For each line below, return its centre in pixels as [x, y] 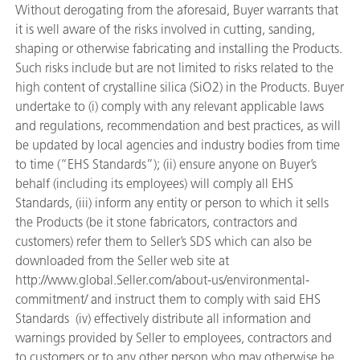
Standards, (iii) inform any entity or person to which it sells [172, 203]
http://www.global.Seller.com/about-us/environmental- [162, 280]
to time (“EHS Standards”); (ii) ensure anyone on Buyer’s [166, 164]
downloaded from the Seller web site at [122, 261]
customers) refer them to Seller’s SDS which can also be [164, 241]
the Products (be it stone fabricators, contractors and [156, 222]
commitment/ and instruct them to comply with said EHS [168, 299]
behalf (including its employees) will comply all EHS [154, 184]
